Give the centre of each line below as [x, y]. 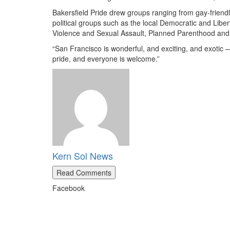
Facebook [69, 188]
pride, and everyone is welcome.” [106, 59]
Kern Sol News [83, 156]
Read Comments [84, 173]
